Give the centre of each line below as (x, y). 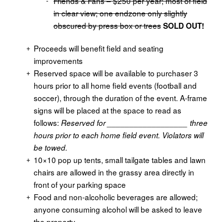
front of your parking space (80, 185)
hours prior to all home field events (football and (115, 85)
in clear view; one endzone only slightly (120, 13)
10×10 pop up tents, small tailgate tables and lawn (119, 160)
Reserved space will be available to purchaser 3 (116, 73)
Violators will (183, 135)
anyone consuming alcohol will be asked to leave (118, 209)
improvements (58, 61)
